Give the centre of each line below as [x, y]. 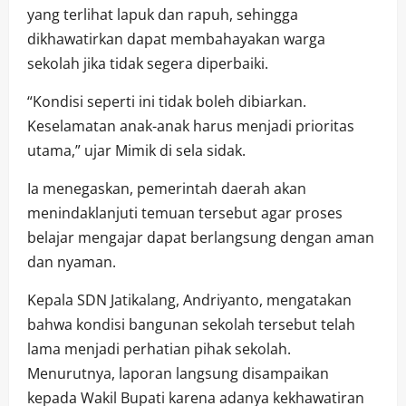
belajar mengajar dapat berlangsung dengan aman [201, 237]
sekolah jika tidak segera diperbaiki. [148, 63]
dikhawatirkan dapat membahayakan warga [176, 39]
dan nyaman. [72, 261]
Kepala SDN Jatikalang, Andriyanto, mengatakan [189, 300]
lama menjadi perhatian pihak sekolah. [159, 348]
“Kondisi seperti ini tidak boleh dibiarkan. [167, 101]
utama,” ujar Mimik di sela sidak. [136, 150]
